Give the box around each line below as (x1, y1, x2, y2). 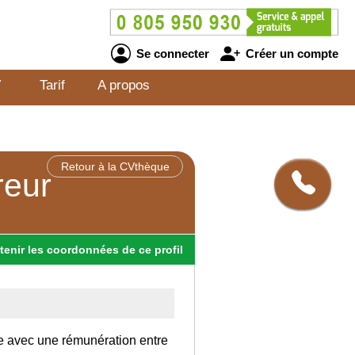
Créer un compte (242, 46, 338, 60)
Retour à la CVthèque (60, 160, 170, 173)
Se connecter (132, 46, 209, 60)
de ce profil (122, 242, 183, 256)
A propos (97, 78, 150, 93)
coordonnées (44, 242, 122, 256)
